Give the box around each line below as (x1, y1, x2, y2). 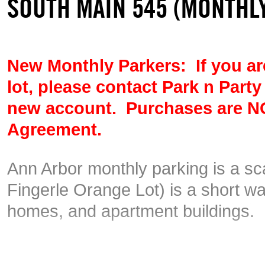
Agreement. (7, 119, 102, 139)
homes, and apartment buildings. (7, 201, 259, 221)
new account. (7, 98, 126, 118)
